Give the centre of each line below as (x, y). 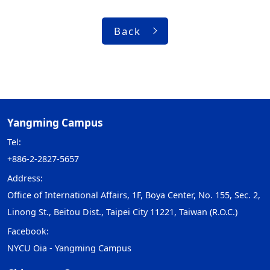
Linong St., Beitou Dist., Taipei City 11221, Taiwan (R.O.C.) (122, 212)
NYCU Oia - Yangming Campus (69, 248)
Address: (25, 178)
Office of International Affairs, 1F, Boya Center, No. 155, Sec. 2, (134, 195)
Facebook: (29, 231)
